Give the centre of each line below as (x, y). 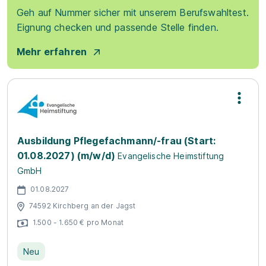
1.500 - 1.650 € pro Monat (78, 222)
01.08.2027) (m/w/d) (66, 156)
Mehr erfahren (52, 52)
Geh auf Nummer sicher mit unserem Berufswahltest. (133, 12)
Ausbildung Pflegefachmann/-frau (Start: (117, 141)
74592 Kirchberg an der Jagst (83, 205)
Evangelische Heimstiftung (171, 156)
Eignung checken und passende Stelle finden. (118, 27)
